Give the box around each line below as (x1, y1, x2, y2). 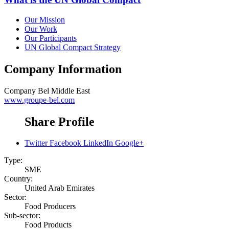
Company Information (4, 62, 122, 76)
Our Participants (25, 33, 77, 42)
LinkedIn (83, 139, 113, 148)
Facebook (50, 139, 81, 148)
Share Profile (25, 114, 95, 128)
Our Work (25, 24, 57, 33)
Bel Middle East (38, 86, 90, 95)
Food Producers (25, 202, 76, 211)
